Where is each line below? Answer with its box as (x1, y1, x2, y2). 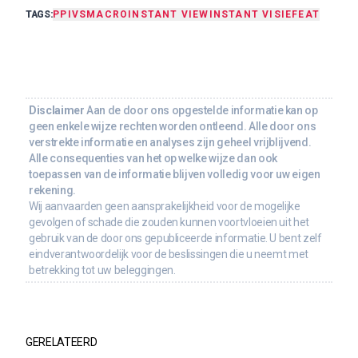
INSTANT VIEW (128, 8, 209, 20)
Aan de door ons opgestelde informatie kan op (84, 103, 318, 117)
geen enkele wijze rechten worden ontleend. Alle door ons (29, 119, 316, 133)
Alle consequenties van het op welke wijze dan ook (29, 151, 277, 165)
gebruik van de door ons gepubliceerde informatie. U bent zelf (29, 231, 322, 245)
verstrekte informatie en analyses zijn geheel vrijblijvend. (29, 135, 312, 149)
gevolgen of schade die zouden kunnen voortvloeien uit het (29, 215, 310, 229)
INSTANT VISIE (209, 8, 292, 20)
